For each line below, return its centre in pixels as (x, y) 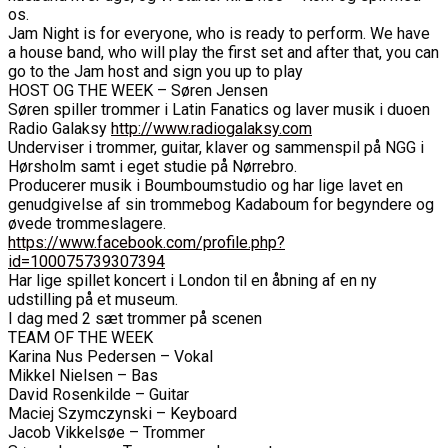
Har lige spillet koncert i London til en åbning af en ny (192, 280)
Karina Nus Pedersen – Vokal (110, 356)
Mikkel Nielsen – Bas (83, 375)
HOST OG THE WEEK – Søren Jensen (138, 90)
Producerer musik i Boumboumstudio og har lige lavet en (205, 185)
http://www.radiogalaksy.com (211, 128)
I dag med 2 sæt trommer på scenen (135, 318)
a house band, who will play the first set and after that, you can (223, 52)
